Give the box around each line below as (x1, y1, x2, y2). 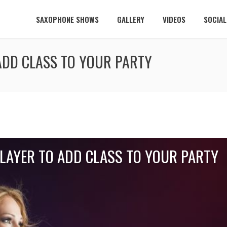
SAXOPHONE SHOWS (36, 14, 99, 25)
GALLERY (117, 14, 144, 25)
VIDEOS (163, 14, 185, 25)
